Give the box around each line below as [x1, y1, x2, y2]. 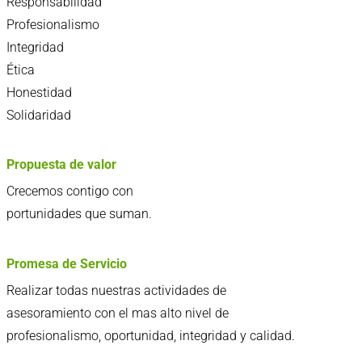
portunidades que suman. [6, 206, 152, 222]
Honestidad [6, 84, 72, 100]
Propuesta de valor [6, 157, 116, 173]
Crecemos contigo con [6, 183, 133, 200]
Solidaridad [6, 107, 71, 123]
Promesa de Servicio [6, 255, 127, 271]
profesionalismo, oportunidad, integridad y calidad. [6, 327, 295, 343]
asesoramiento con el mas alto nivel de [6, 305, 229, 321]
